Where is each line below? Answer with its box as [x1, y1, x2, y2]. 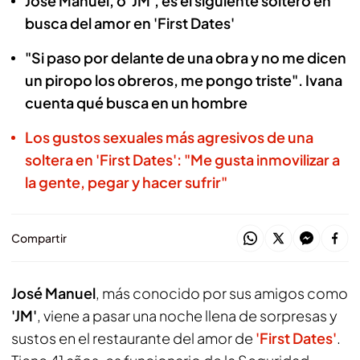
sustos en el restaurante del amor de [11, 329, 256, 347]
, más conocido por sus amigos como [96, 284, 348, 302]
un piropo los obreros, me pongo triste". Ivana [25, 71, 342, 89]
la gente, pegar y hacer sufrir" [25, 173, 227, 191]
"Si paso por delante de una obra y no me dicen [25, 48, 346, 67]
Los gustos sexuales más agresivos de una [25, 128, 313, 146]
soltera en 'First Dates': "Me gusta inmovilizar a [25, 150, 340, 169]
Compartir [11, 231, 67, 245]
